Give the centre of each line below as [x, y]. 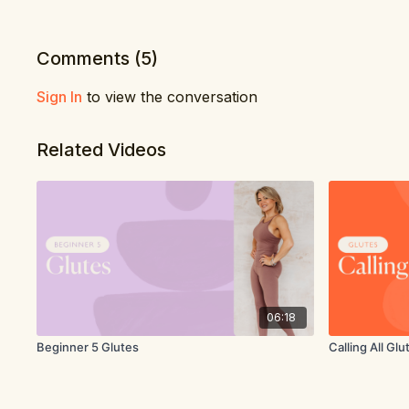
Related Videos [102, 150]
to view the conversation [170, 97]
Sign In [60, 97]
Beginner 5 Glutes [88, 347]
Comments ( [89, 58]
